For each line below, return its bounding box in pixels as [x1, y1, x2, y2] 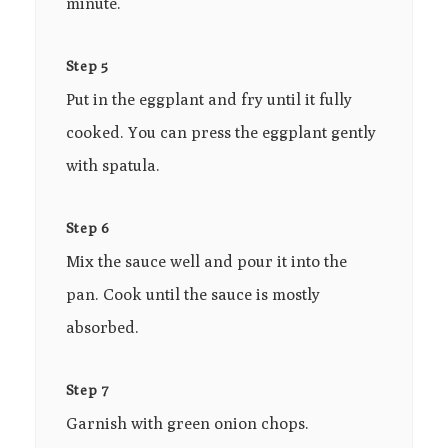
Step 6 [65, 220, 110, 237]
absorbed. [65, 318, 139, 338]
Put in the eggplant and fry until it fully [65, 90, 352, 110]
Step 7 [65, 382, 110, 399]
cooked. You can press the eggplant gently [65, 123, 376, 143]
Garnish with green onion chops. [65, 414, 309, 434]
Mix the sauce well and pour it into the [65, 252, 347, 272]
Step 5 [65, 58, 109, 75]
